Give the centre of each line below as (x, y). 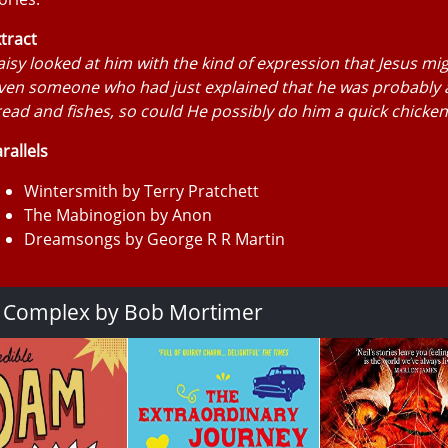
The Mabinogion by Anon (118, 215)
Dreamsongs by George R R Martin (154, 239)
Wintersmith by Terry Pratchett (141, 191)
